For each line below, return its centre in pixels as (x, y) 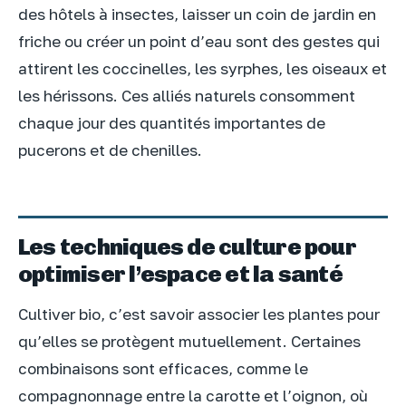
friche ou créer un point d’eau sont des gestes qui (199, 42)
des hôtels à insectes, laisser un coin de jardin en (197, 14)
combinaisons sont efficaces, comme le (163, 368)
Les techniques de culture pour (187, 246)
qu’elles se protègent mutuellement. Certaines (189, 341)
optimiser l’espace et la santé (180, 273)
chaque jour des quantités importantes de (172, 123)
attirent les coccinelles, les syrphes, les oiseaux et (203, 69)
